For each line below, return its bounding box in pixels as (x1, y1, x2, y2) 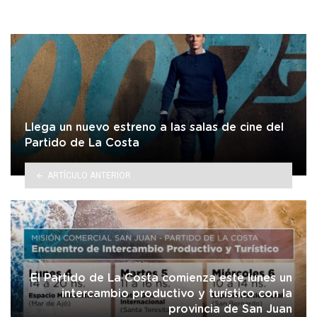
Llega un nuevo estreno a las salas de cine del (25, 122, 284, 134)
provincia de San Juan (168, 304, 292, 316)
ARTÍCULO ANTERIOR (47, 170, 131, 180)
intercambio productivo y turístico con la (62, 288, 292, 300)
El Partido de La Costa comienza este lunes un (30, 272, 292, 284)
